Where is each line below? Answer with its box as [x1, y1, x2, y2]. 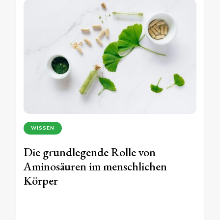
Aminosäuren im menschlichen [24, 158, 167, 174]
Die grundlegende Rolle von [24, 144, 156, 160]
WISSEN [31, 124, 55, 131]
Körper [24, 172, 58, 188]
